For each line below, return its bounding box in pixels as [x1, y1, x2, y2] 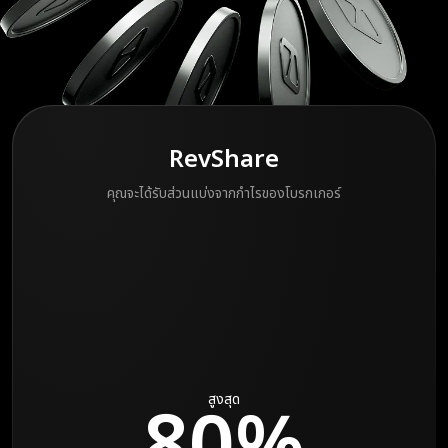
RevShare [169, 142, 279, 178]
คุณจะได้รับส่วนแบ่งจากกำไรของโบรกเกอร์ [107, 183, 341, 204]
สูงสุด [208, 389, 240, 410]
